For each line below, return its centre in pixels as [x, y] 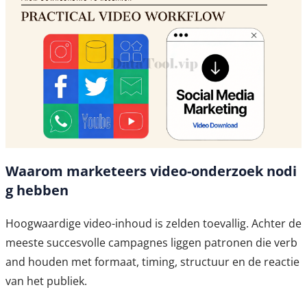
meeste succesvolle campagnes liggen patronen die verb [151, 243]
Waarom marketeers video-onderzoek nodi [151, 171]
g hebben [37, 191]
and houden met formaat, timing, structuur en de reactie [152, 262]
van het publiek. [46, 281]
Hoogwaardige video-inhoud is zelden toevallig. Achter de [153, 224]
